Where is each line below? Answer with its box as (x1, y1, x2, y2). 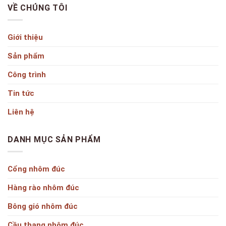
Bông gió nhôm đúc (8, 201, 78, 211)
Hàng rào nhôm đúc (8, 182, 79, 192)
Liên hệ (8, 106, 34, 117)
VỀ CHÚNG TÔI (8, 2, 68, 13)
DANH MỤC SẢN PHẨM (8, 134, 101, 144)
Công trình (8, 69, 46, 79)
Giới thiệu (8, 32, 43, 42)
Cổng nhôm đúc (8, 163, 65, 174)
